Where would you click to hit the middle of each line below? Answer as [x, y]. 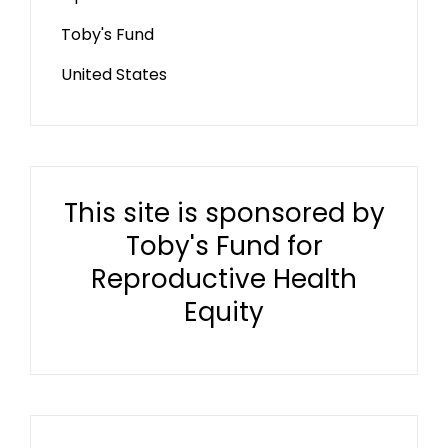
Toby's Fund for [224, 246]
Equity [224, 312]
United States [114, 74]
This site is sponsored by [224, 213]
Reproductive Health [224, 279]
